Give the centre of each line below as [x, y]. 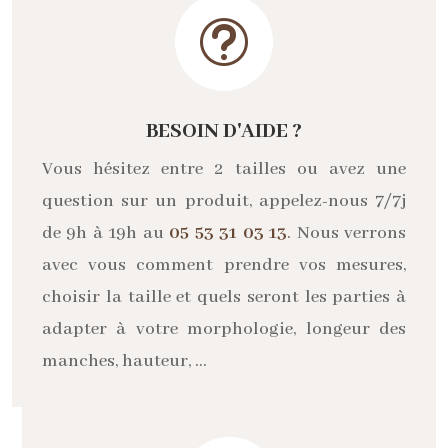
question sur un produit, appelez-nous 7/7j [224, 200]
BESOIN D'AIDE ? [224, 131]
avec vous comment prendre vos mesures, [224, 264]
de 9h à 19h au [106, 232]
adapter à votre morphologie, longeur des [224, 328]
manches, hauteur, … [124, 360]
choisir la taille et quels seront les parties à [224, 296]
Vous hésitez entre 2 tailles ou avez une [224, 168]
